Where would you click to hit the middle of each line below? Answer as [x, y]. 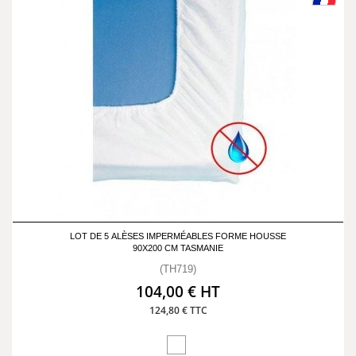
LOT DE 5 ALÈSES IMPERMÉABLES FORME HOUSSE [178, 236]
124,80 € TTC [178, 310]
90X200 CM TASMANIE [178, 248]
